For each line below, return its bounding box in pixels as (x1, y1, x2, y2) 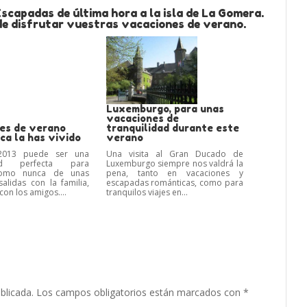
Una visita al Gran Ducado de (106, 148, 243, 160)
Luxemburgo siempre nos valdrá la (106, 158, 243, 170)
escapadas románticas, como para (106, 177, 243, 189)
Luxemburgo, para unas (106, 103, 224, 115)
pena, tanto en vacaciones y (106, 167, 243, 180)
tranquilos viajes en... (106, 186, 188, 199)
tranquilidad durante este (106, 122, 239, 134)
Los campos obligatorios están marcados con (36, 286, 244, 299)
